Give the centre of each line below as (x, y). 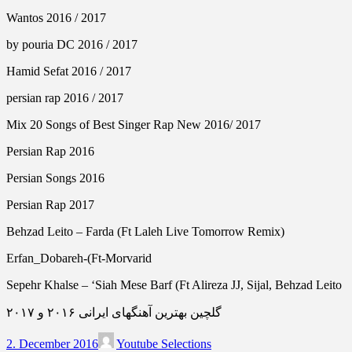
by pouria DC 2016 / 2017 (72, 44)
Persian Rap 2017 (50, 204)
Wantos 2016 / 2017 (56, 17)
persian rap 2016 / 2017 (65, 97)
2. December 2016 (52, 343)
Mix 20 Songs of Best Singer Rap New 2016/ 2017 (134, 124)
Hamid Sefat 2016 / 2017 (69, 71)
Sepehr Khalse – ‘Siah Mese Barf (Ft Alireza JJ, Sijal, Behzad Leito (174, 284)
